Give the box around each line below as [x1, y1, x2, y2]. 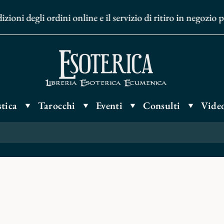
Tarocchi [37, 99, 75, 112]
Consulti [143, 99, 180, 112]
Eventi [95, 99, 123, 112]
